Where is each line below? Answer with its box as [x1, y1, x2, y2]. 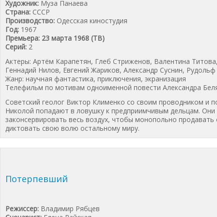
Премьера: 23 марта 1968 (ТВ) [5, 33, 105, 43]
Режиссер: [5, 203, 39, 213]
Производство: [5, 15, 55, 25]
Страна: [5, 7, 31, 16]
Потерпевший [5, 172, 68, 185]
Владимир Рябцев [39, 203, 100, 213]
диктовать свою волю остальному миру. [5, 123, 139, 133]
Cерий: [5, 42, 27, 51]
